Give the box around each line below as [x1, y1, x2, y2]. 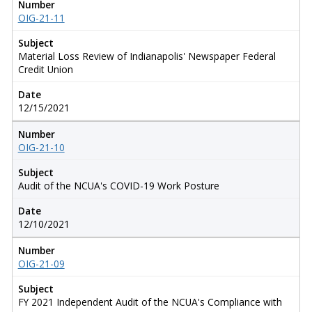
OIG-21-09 [17, 256, 65, 270]
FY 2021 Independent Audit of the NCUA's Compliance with [17, 295, 282, 309]
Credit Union [17, 62, 73, 76]
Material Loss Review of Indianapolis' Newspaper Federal [17, 49, 276, 63]
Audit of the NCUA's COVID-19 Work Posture [17, 178, 219, 192]
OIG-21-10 [17, 140, 65, 154]
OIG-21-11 [17, 10, 65, 24]
